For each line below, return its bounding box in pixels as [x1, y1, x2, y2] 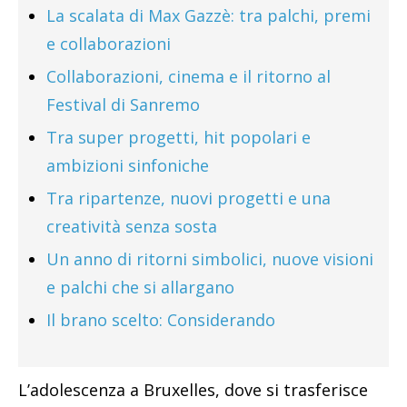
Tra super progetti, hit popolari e [46, 126, 311, 149]
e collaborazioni [46, 33, 171, 55]
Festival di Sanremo [46, 94, 200, 116]
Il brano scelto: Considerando [46, 309, 275, 332]
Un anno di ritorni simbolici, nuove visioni [46, 248, 373, 271]
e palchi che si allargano [46, 276, 234, 299]
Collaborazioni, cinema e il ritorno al [46, 65, 331, 88]
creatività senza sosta [46, 215, 217, 238]
